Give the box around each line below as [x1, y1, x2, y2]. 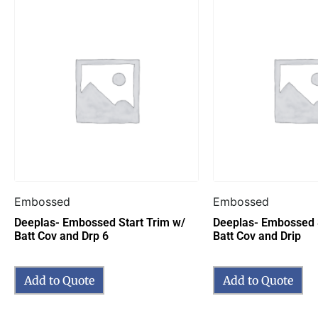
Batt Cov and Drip [213, 229, 301, 243]
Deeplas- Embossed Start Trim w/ [14, 216, 185, 230]
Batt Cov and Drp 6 [14, 229, 109, 243]
